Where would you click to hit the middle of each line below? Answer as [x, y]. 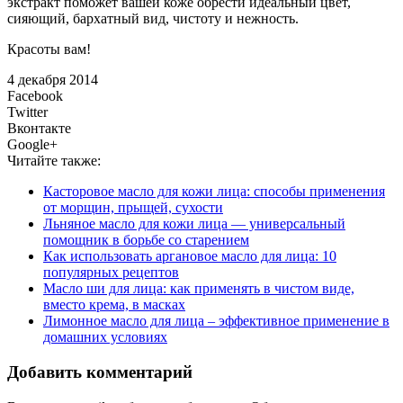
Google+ [32, 145]
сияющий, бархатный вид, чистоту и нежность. [153, 19]
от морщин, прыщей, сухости [133, 208]
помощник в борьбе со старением [146, 240]
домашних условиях [105, 337]
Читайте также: [54, 161]
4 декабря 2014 [53, 80]
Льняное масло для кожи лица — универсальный [194, 224]
